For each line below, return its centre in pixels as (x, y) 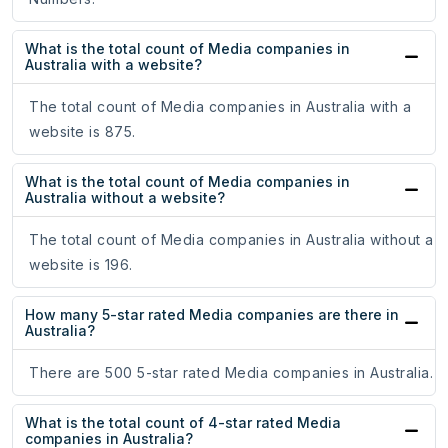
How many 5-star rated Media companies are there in (212, 315)
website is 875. (82, 132)
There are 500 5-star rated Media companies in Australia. (231, 373)
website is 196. (81, 265)
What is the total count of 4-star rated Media (183, 423)
